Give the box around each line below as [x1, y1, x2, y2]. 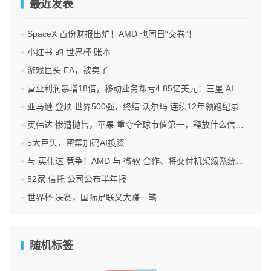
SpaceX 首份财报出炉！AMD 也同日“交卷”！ [27, 28, 197, 39]
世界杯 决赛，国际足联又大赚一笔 [27, 192, 157, 202]
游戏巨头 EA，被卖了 [27, 65, 108, 75]
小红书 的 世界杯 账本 [27, 47, 111, 57]
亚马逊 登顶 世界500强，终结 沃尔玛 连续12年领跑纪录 [27, 101, 239, 111]
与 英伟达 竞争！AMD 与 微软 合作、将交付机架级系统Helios [27, 155, 236, 166]
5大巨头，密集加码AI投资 [27, 137, 125, 148]
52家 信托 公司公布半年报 [27, 174, 126, 184]
